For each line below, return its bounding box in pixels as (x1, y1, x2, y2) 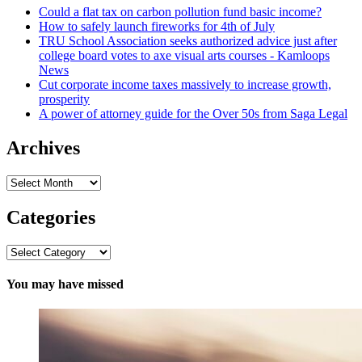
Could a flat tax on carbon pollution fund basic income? (39, 5, 322, 19)
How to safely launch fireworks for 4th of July (39, 19, 275, 34)
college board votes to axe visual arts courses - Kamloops (39, 48, 330, 63)
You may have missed (6, 277, 124, 292)
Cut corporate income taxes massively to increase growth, (39, 78, 331, 92)
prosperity (39, 92, 90, 107)
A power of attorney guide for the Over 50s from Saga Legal (39, 107, 347, 121)
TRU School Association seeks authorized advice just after (39, 34, 337, 48)
